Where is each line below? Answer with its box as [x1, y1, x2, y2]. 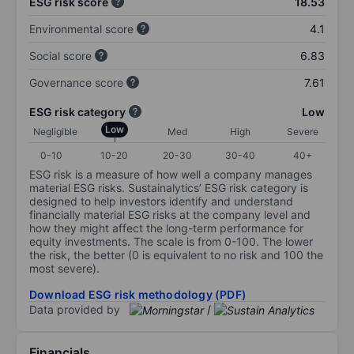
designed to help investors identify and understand [29, 194, 293, 208]
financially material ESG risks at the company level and [29, 207, 311, 221]
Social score [29, 48, 92, 62]
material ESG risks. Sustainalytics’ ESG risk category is [29, 180, 308, 194]
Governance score [29, 75, 123, 89]
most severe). [29, 261, 100, 275]
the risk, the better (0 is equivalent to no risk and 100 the [29, 247, 323, 262]
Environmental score [29, 21, 134, 36]
